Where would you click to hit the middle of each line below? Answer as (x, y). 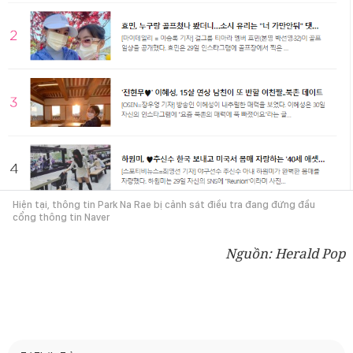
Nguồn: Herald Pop (285, 254)
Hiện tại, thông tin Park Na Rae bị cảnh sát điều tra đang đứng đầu (164, 205)
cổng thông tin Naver (61, 217)
